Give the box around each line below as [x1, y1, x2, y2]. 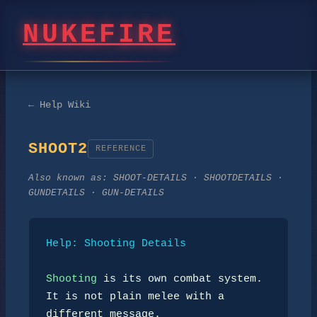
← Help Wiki [28, 99, 91, 110]
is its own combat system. [97, 273, 263, 285]
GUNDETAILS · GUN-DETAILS [28, 188, 164, 199]
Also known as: [28, 173, 113, 184]
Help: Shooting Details [46, 238, 186, 250]
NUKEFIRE [23, 19, 175, 51]
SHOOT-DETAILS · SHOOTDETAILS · [113, 173, 283, 184]
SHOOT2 [28, 139, 88, 158]
